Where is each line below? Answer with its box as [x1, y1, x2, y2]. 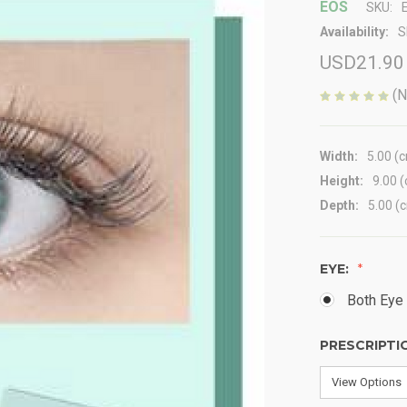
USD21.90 [320, 52, 404, 74]
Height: [320, 173, 363, 188]
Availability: [320, 25, 389, 39]
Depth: [320, 197, 359, 213]
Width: [320, 148, 358, 164]
